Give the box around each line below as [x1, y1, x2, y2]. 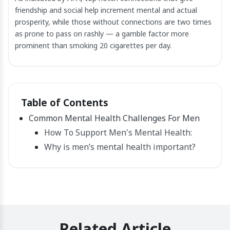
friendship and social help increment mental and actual [15, 5, 197, 15]
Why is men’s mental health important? [44, 141, 196, 152]
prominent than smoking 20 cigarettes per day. [15, 40, 171, 50]
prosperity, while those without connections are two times [15, 16, 212, 27]
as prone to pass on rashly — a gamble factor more [15, 28, 189, 39]
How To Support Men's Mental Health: [44, 126, 192, 138]
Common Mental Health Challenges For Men [29, 112, 200, 124]
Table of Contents [21, 95, 108, 109]
